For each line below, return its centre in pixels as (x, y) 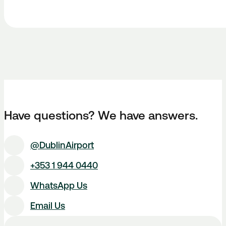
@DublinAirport (62, 145)
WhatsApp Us (59, 185)
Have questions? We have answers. (101, 116)
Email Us (48, 206)
